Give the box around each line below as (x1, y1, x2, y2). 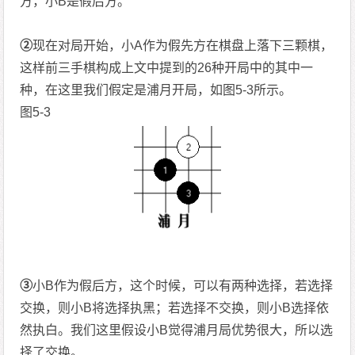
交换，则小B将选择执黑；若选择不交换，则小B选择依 (20, 300, 330, 315)
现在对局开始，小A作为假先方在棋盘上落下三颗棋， (32, 39, 334, 53)
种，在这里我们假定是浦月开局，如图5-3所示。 (20, 83, 292, 97)
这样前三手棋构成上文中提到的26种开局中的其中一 (20, 61, 314, 75)
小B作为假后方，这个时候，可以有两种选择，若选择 (32, 278, 334, 292)
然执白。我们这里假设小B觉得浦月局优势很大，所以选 (20, 323, 334, 337)
